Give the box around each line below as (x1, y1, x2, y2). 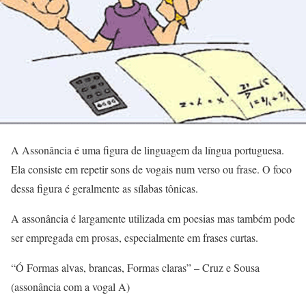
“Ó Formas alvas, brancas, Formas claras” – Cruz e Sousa (11, 260, 260, 275)
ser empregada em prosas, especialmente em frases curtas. (11, 230, 258, 245)
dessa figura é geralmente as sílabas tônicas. (11, 181, 198, 196)
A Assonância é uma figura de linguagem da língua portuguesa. (11, 143, 284, 158)
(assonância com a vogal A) (11, 279, 130, 294)
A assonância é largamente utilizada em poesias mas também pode (11, 211, 295, 226)
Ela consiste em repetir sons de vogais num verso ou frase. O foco (11, 162, 292, 177)
